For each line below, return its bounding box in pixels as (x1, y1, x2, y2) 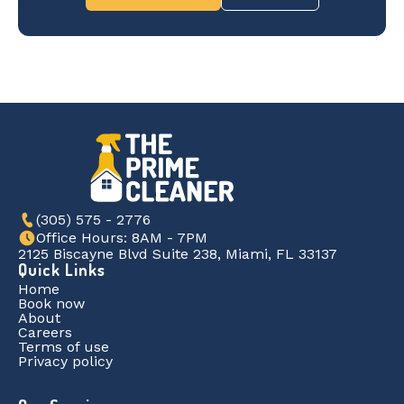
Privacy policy (18, 352, 113, 370)
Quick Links (18, 259, 106, 280)
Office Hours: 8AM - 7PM (36, 228, 207, 246)
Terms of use (18, 337, 109, 355)
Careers (18, 323, 72, 341)
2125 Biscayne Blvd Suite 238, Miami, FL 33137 (18, 244, 337, 262)
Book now (18, 294, 85, 312)
